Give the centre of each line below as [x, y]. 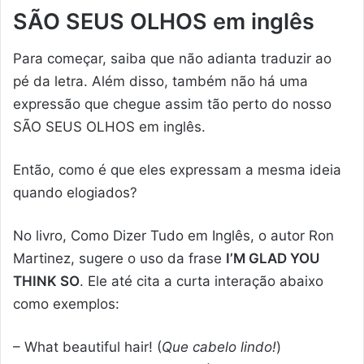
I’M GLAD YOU [273, 258]
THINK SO [46, 281]
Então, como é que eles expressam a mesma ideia [177, 169]
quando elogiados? [75, 192]
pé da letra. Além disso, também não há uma [160, 81]
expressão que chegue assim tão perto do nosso [172, 104]
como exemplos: [66, 303]
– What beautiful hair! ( [87, 347]
